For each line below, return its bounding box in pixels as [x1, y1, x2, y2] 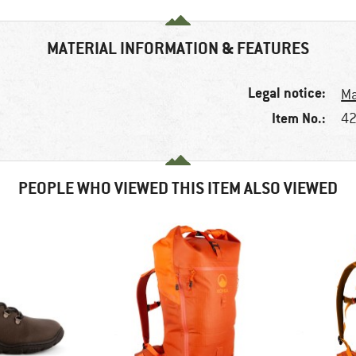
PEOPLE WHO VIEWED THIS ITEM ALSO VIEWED [18, 177, 338, 199]
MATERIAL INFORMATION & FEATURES [47, 37, 309, 60]
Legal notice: [248, 83, 327, 103]
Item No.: [272, 109, 327, 128]
